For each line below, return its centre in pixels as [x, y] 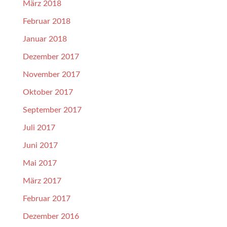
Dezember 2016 [51, 217]
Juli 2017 [39, 128]
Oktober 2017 [48, 92]
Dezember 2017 [51, 57]
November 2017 [51, 75]
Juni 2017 [40, 146]
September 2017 [52, 110]
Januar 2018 [45, 39]
